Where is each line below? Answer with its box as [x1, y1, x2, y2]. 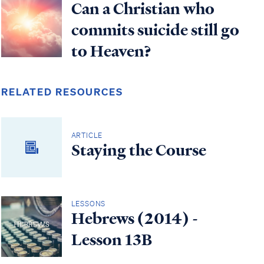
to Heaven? [71, 40, 151, 62]
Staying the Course [71, 139, 206, 161]
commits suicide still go [71, 19, 239, 41]
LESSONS [71, 199, 106, 209]
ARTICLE [71, 130, 103, 140]
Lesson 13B [71, 229, 152, 250]
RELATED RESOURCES [1, 85, 123, 98]
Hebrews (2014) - [71, 208, 198, 229]
